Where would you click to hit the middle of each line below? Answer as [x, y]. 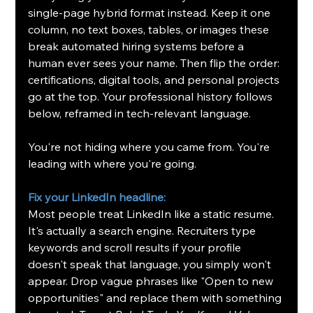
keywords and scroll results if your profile [136, 248]
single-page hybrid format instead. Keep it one [151, 13]
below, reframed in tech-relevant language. [140, 114]
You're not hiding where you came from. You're [151, 147]
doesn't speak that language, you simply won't [151, 264]
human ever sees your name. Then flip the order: [155, 63]
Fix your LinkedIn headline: [99, 197]
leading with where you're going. [112, 164]
